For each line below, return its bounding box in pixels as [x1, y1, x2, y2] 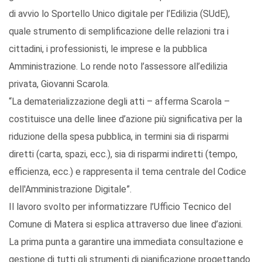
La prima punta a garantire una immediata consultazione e [9, 236, 243, 248]
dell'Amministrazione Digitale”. [9, 184, 132, 195]
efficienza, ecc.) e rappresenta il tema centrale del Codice [9, 166, 246, 178]
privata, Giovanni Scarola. [9, 78, 109, 90]
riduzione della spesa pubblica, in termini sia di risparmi [9, 131, 229, 143]
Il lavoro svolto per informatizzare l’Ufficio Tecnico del [9, 201, 231, 213]
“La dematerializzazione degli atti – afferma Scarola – [9, 96, 230, 108]
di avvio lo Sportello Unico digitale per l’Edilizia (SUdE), [9, 8, 230, 20]
